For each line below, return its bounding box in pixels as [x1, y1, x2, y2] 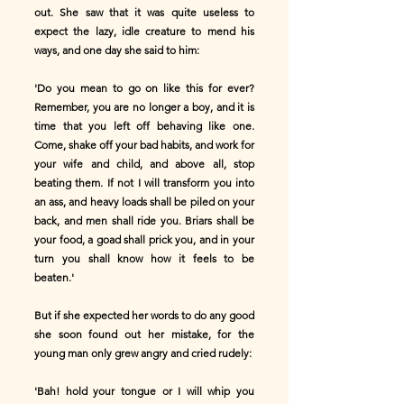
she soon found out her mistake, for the [34, 327, 254, 341]
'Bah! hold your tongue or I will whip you [34, 384, 254, 398]
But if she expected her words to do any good [34, 308, 254, 322]
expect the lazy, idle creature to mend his [34, 24, 254, 38]
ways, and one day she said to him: [34, 43, 199, 57]
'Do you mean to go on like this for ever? [34, 81, 254, 95]
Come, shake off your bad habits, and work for [34, 138, 254, 151]
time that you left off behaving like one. [34, 119, 254, 133]
